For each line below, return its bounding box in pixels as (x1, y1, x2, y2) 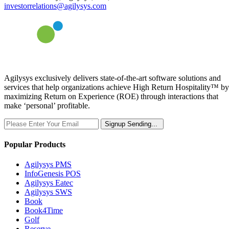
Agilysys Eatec (25, 178, 73, 188)
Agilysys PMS (25, 160, 72, 169)
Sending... (127, 120, 157, 128)
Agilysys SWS (25, 188, 72, 197)
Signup (105, 120, 125, 128)
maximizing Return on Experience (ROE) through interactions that (4, 91, 218, 101)
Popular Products (4, 140, 65, 149)
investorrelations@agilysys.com (4, 1, 106, 10)
